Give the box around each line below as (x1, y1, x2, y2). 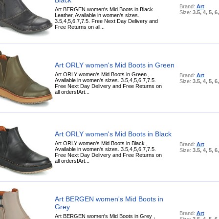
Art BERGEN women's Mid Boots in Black (54, 6, 153, 12)
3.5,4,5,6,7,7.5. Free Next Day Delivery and (54, 18, 158, 24)
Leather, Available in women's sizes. (54, 12, 139, 18)
